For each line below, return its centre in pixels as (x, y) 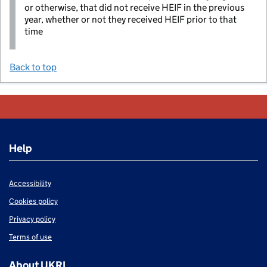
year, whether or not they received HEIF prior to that (131, 19)
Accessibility (30, 183)
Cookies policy (33, 201)
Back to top (33, 67)
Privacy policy (32, 219)
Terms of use (30, 237)
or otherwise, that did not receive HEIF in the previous (134, 7)
